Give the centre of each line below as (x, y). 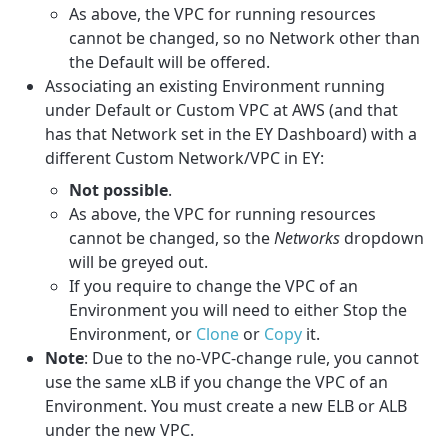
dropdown (382, 237)
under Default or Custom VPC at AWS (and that (222, 109)
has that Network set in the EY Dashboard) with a (231, 133)
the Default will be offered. (170, 61)
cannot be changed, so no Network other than (245, 37)
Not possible (119, 189)
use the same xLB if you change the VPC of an (217, 381)
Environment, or (133, 333)
